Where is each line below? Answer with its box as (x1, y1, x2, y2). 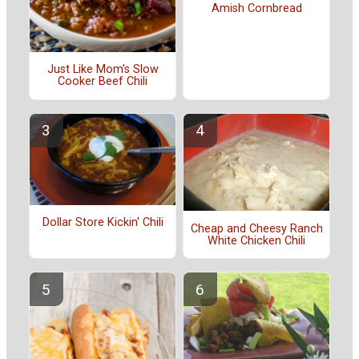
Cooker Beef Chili (58, 75, 147, 89)
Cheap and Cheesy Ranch (190, 221, 323, 236)
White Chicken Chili (208, 233, 305, 248)
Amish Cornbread (211, 2, 302, 16)
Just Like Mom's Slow (46, 63, 159, 77)
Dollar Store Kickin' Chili (42, 215, 163, 229)
